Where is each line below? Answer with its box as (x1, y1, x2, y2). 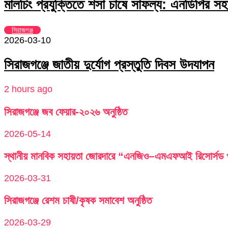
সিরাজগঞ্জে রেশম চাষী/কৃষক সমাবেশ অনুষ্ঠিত (4, 194, 152, 206)
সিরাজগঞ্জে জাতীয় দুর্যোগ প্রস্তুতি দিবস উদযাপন (4, 57, 214, 73)
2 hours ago (4, 84, 52, 95)
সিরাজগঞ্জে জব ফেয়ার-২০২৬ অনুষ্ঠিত (4, 105, 127, 118)
